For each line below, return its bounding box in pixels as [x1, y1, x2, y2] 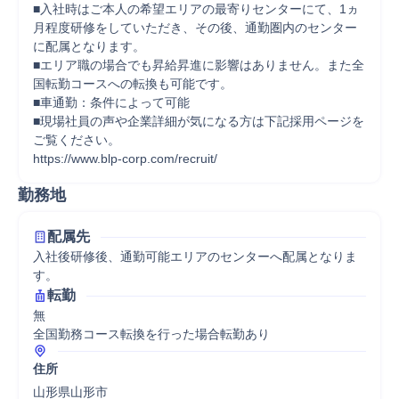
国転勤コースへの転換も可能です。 [33, 77, 232, 91]
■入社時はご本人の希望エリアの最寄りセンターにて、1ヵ [33, 2, 359, 16]
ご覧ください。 [33, 133, 120, 147]
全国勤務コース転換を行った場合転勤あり [33, 327, 270, 341]
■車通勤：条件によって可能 [33, 95, 190, 110]
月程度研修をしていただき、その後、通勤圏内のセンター [33, 20, 357, 35]
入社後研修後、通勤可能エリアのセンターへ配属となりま [33, 249, 357, 264]
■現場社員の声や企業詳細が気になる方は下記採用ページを [33, 114, 364, 128]
